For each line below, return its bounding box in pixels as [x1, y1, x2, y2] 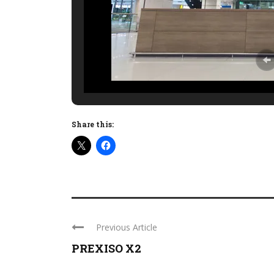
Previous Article [96, 221, 157, 234]
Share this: [72, 119, 114, 130]
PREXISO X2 [72, 241, 141, 256]
